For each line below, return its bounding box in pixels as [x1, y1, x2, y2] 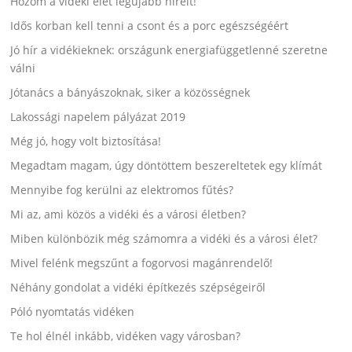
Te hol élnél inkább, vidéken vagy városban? [10, 328, 241, 344]
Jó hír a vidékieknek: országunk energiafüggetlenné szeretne [10, 42, 328, 58]
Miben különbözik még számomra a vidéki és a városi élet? [10, 231, 318, 247]
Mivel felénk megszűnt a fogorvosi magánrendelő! [10, 255, 273, 271]
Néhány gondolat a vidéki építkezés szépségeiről [10, 280, 266, 295]
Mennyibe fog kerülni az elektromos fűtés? [10, 182, 234, 198]
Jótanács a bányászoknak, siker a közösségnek [10, 85, 251, 101]
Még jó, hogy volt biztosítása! [10, 134, 162, 149]
